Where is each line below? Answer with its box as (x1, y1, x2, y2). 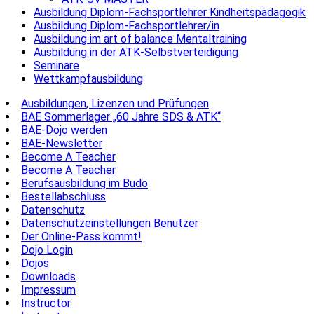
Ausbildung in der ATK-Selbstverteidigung (34, 45, 238, 59)
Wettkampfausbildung (34, 71, 143, 86)
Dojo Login (21, 243, 73, 257)
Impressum (21, 282, 76, 296)
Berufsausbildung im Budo (21, 176, 148, 190)
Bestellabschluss (21, 189, 106, 203)
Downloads (21, 269, 76, 283)
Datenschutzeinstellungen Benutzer (21, 216, 198, 230)
